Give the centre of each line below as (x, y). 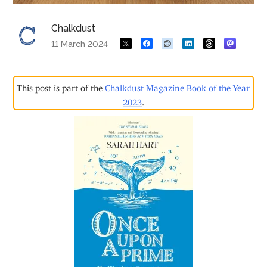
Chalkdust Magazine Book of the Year (178, 85)
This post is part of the (61, 85)
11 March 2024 (80, 44)
